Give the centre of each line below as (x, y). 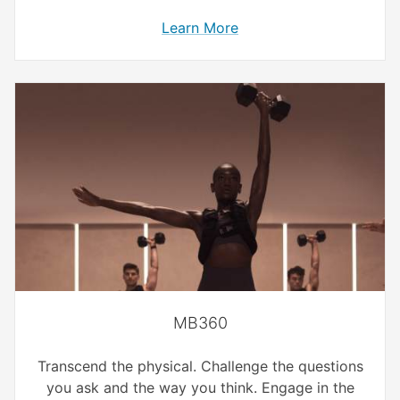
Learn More (200, 28)
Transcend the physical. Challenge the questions (200, 367)
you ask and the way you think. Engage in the (200, 388)
